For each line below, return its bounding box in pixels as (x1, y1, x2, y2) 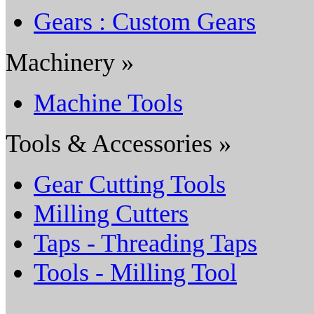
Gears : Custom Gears (34, 7, 256, 36)
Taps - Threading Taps (34, 228, 257, 257)
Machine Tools (34, 88, 183, 117)
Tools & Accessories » (6, 129, 231, 158)
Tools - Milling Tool (34, 258, 237, 287)
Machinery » (6, 48, 134, 76)
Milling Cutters (34, 199, 189, 228)
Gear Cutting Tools (34, 170, 226, 198)
